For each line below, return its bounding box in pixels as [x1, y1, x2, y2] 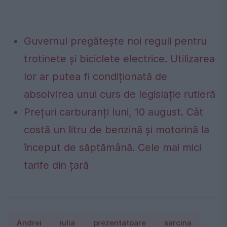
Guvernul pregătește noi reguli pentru [24, 35, 207, 48]
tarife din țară [24, 159, 89, 172]
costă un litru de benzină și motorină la [24, 124, 209, 136]
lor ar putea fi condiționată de [24, 70, 167, 83]
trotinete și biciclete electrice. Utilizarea [24, 53, 215, 65]
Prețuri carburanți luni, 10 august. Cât [24, 106, 203, 119]
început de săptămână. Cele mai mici [24, 141, 201, 154]
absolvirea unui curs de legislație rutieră [24, 88, 218, 101]
